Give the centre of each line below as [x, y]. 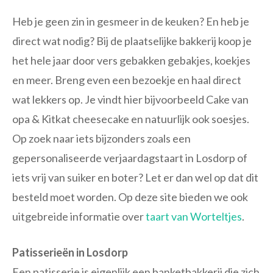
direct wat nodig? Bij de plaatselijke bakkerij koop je [132, 41]
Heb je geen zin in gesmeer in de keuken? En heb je [131, 22]
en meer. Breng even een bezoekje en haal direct [127, 80]
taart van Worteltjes [194, 217]
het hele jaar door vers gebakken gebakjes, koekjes [131, 61]
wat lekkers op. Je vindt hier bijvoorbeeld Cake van [130, 100]
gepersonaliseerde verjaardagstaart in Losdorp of [130, 158]
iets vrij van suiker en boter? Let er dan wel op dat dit [135, 178]
